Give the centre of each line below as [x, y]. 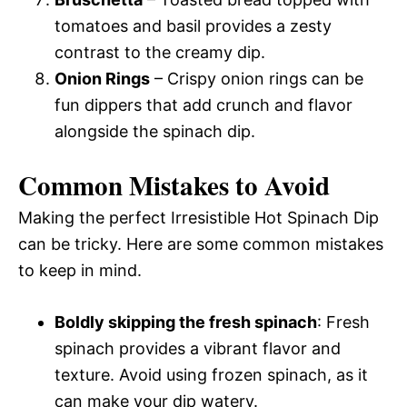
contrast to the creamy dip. [160, 52]
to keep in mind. [80, 270]
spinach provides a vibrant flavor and [198, 348]
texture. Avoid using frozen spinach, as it [211, 374]
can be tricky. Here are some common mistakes [201, 243]
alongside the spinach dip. [155, 131]
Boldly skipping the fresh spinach [186, 322]
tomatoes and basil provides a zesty [193, 25]
